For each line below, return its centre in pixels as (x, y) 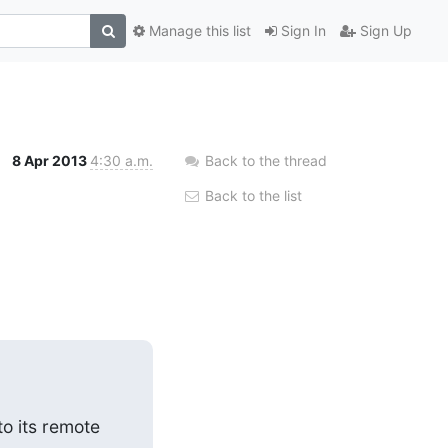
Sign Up (384, 31)
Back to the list (251, 195)
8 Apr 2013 (51, 160)
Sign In (301, 31)
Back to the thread (266, 160)
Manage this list (198, 31)
